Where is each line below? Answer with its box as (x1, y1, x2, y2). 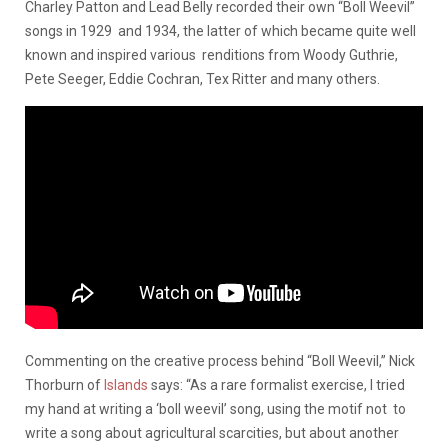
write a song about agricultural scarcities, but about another (25, 425, 399, 442)
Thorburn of (25, 377, 104, 394)
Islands (104, 377, 148, 394)
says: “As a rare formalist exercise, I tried (148, 377, 405, 394)
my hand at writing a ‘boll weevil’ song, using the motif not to (25, 401, 406, 418)
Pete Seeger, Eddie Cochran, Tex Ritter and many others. (25, 71, 380, 88)
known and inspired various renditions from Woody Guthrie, (25, 47, 398, 64)
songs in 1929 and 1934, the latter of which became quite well (25, 23, 416, 40)
